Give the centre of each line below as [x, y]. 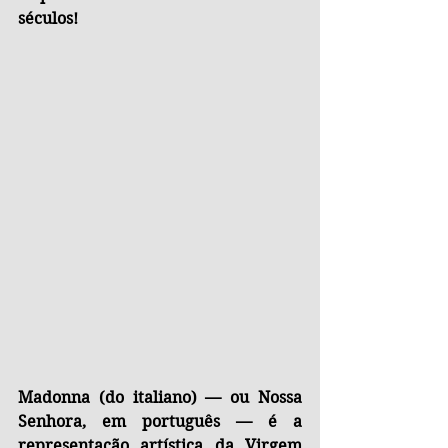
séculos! [48, 18]
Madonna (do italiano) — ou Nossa [160, 398]
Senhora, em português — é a [160, 422]
